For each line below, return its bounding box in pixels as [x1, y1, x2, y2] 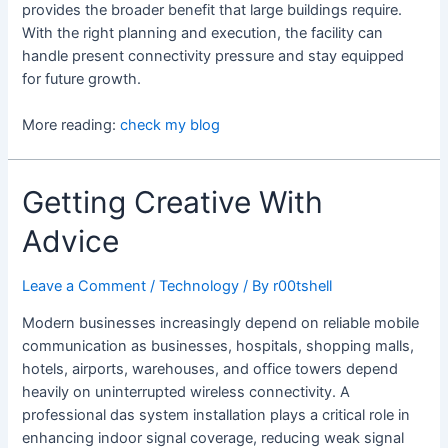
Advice [22, 223, 120, 260]
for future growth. [22, 69, 142, 88]
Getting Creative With [22, 184, 324, 221]
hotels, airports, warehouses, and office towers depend [22, 359, 399, 378]
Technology [159, 277, 240, 296]
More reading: [22, 116, 121, 135]
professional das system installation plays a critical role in [22, 405, 411, 424]
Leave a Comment [22, 277, 147, 296]
